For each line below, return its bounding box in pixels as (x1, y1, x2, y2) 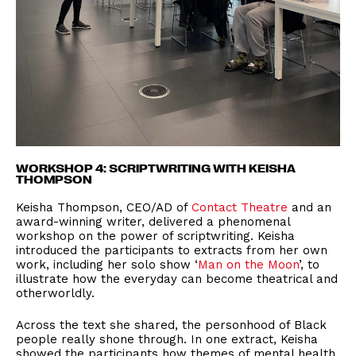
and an (288, 199, 331, 215)
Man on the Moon (198, 257, 299, 272)
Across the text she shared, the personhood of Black (16, 317, 327, 332)
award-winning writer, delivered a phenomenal (16, 214, 290, 229)
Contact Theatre (192, 199, 288, 215)
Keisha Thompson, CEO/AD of (16, 199, 192, 215)
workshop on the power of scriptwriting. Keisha (16, 228, 295, 243)
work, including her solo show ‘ (16, 257, 198, 272)
